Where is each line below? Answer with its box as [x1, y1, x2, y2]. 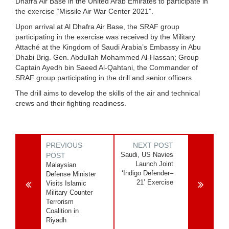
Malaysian [46, 161, 76, 169]
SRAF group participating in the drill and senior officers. [15, 73, 194, 82]
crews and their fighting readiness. [15, 99, 128, 107]
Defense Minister [46, 170, 96, 178]
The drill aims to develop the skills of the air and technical [15, 88, 200, 97]
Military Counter [46, 188, 93, 196]
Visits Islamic [46, 179, 86, 187]
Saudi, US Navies [121, 150, 174, 158]
